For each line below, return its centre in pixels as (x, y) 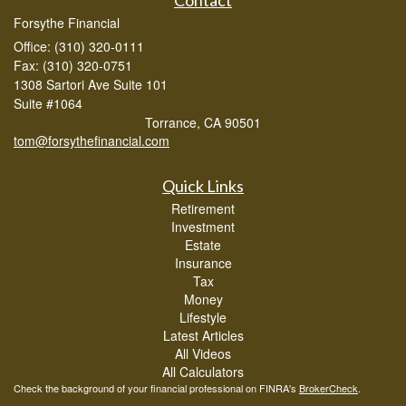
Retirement (203, 208)
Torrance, (173, 122)
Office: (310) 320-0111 (79, 46)
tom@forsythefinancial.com (92, 140)
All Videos (203, 353)
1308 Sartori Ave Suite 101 (91, 84)
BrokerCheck (329, 387)
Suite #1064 (48, 103)
